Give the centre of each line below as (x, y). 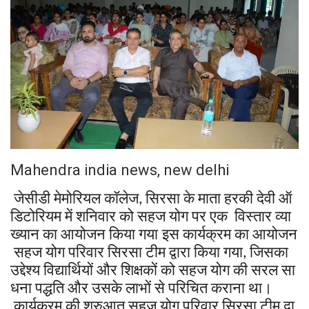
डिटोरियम (36, 216)
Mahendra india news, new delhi (120, 170)
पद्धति (50, 287)
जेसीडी (32, 198)
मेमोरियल (77, 198)
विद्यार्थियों (68, 269)
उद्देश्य (25, 269)
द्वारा (180, 251)
